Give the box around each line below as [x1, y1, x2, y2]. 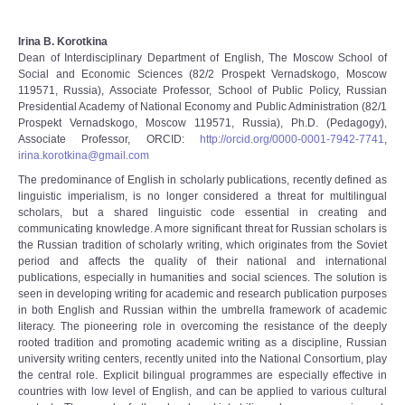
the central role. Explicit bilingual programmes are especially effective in [18, 369, 387, 381]
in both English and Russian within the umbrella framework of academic [18, 304, 387, 316]
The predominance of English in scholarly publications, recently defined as [18, 174, 387, 186]
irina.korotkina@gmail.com [18, 149, 149, 162]
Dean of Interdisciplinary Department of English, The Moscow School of [18, 52, 387, 64]
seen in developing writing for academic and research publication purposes [18, 287, 387, 300]
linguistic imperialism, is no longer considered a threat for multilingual [18, 190, 387, 202]
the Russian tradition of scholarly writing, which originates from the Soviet [18, 239, 387, 251]
